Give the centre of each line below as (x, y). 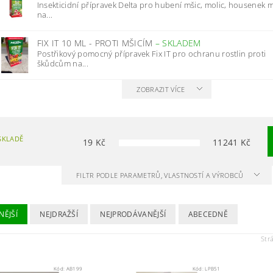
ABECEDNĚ (208, 214)
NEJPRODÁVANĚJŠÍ (133, 214)
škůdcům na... (63, 63)
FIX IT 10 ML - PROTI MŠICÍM (96, 43)
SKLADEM (182, 43)
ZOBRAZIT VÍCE (161, 89)
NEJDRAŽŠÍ (59, 214)
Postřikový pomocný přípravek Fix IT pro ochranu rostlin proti (151, 54)
